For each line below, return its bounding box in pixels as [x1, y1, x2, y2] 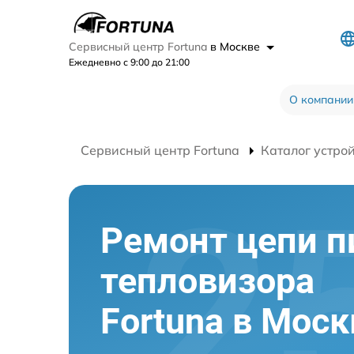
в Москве [210, 40, 263, 54]
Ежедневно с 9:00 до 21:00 [69, 56, 190, 68]
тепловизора [100, 259, 314, 302]
